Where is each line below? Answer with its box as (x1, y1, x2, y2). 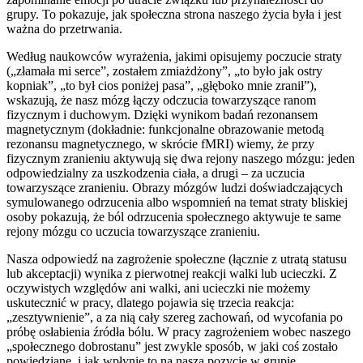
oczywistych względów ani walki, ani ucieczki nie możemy (6, 280, 310, 295)
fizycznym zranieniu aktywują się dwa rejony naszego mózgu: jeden (6, 151, 355, 165)
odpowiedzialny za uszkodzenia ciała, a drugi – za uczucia (6, 165, 305, 180)
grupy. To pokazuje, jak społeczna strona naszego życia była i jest (6, 6, 341, 21)
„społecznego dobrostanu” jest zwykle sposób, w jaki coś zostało (6, 339, 338, 353)
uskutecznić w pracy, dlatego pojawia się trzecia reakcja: (6, 295, 294, 310)
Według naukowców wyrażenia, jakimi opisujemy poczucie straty (6, 49, 342, 63)
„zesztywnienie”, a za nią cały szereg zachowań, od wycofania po (6, 310, 343, 324)
